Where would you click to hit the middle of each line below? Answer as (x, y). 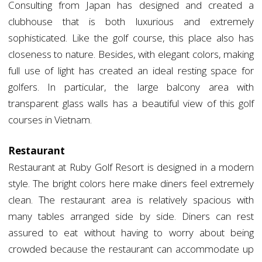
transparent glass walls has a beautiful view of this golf (131, 104)
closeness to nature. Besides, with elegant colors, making (131, 54)
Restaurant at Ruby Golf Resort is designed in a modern (131, 167)
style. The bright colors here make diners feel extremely (131, 184)
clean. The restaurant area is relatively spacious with (131, 200)
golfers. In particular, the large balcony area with (131, 87)
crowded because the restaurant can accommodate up (131, 249)
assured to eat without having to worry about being (131, 233)
